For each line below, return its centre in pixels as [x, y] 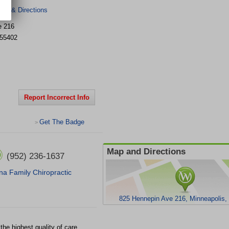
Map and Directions [146, 152]
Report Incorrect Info [57, 97]
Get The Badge [62, 122]
